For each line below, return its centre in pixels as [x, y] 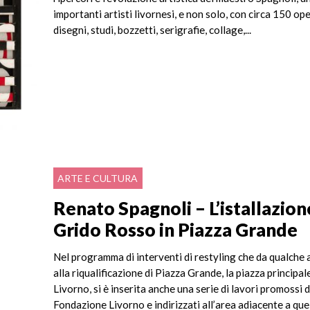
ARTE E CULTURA [98, 179]
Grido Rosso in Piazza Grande [176, 229]
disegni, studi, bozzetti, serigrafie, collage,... [153, 30]
